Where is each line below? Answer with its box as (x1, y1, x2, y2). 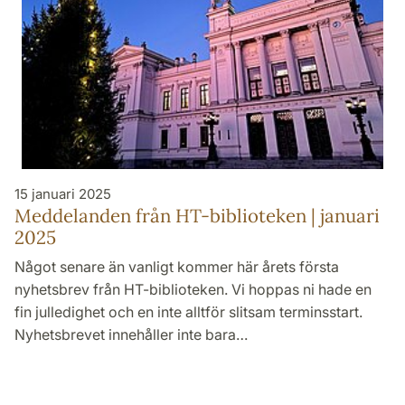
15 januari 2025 (14, 184, 111, 202)
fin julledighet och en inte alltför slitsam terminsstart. (14, 302, 363, 321)
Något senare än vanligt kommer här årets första (14, 257, 339, 276)
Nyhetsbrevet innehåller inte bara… (14, 325, 248, 344)
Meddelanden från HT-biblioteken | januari (14, 202, 380, 228)
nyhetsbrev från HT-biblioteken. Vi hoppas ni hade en (14, 279, 372, 298)
